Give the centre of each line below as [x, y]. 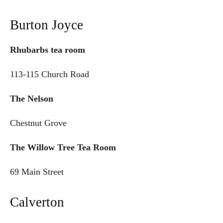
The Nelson [32, 99]
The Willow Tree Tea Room [65, 148]
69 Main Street [37, 172]
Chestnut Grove [38, 123]
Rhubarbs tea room [48, 50]
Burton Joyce [47, 25]
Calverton [37, 202]
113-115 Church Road [50, 74]
